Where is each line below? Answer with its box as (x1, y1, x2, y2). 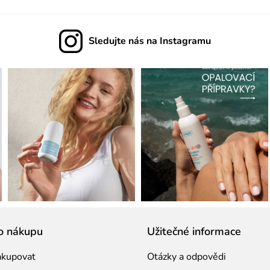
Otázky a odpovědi (147, 250, 226, 263)
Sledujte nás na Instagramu (88, 34, 211, 48)
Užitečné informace (147, 224, 241, 239)
